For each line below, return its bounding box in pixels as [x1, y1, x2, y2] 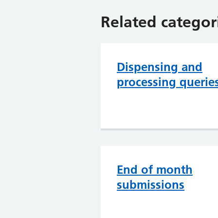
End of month [117, 163, 193, 177]
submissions [117, 178, 184, 192]
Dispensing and [117, 60, 202, 74]
